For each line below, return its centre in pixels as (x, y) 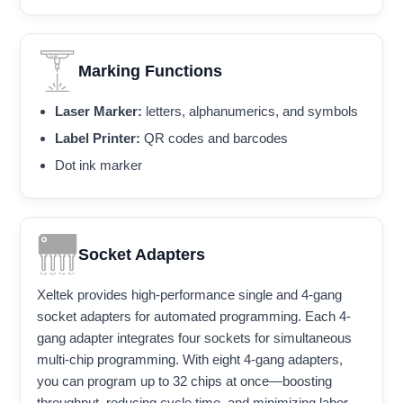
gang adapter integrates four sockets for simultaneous (194, 338)
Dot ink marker (99, 166)
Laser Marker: (99, 112)
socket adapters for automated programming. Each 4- (194, 317)
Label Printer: (98, 139)
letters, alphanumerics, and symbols (250, 112)
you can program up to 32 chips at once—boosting (184, 381)
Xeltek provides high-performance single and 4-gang (189, 295)
